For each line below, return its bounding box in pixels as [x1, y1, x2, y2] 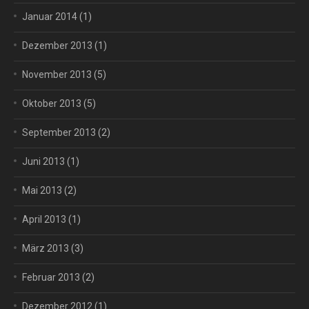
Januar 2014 [22, 11, 77, 22]
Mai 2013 [22, 185, 62, 196]
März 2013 [22, 243, 69, 254]
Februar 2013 [22, 272, 80, 283]
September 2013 [22, 127, 96, 138]
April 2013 [22, 214, 66, 225]
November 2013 [22, 69, 92, 80]
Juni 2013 [22, 156, 65, 167]
